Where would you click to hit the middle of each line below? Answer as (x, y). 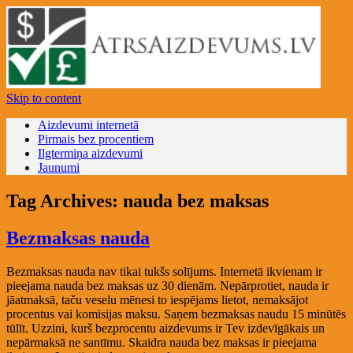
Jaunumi (59, 167)
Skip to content (44, 98)
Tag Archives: (65, 201)
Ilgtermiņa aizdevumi (90, 153)
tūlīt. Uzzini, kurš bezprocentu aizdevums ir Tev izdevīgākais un (165, 328)
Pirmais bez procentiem (96, 139)
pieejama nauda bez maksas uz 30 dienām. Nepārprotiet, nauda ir (167, 285)
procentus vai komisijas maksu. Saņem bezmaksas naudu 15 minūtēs (176, 314)
